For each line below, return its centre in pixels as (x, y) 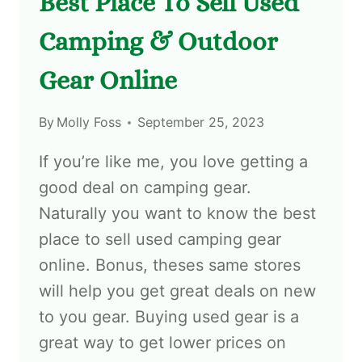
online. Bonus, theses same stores (170, 265)
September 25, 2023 (201, 122)
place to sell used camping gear (160, 240)
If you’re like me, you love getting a (173, 162)
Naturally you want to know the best (177, 214)
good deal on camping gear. (145, 188)
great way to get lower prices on (162, 343)
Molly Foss (89, 122)
